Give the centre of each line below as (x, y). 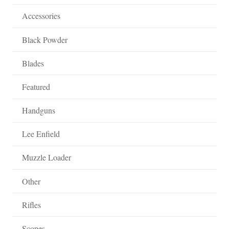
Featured (36, 86)
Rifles (32, 204)
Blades (33, 63)
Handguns (39, 110)
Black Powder (45, 39)
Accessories (41, 16)
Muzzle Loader (47, 157)
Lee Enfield (41, 134)
